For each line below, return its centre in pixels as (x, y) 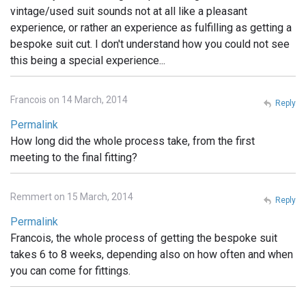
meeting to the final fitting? (74, 158)
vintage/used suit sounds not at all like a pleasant (129, 12)
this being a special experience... (88, 61)
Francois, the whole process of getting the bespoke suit (144, 238)
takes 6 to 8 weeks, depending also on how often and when (152, 255)
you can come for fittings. (70, 271)
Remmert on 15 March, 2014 (72, 197)
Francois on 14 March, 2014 (69, 100)
